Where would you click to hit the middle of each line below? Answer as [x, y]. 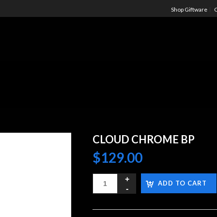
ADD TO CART [182, 183]
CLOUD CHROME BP [144, 139]
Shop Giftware [189, 9]
